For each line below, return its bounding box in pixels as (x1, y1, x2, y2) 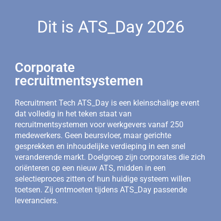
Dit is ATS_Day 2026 (37, 17, 184, 37)
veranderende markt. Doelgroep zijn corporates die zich (15, 152, 205, 162)
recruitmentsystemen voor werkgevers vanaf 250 (15, 120, 184, 130)
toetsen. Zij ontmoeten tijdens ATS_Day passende (15, 185, 187, 195)
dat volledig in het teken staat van (15, 109, 132, 119)
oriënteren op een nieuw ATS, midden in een (15, 163, 166, 173)
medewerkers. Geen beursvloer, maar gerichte (15, 131, 171, 141)
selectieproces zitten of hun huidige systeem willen (15, 174, 191, 184)
